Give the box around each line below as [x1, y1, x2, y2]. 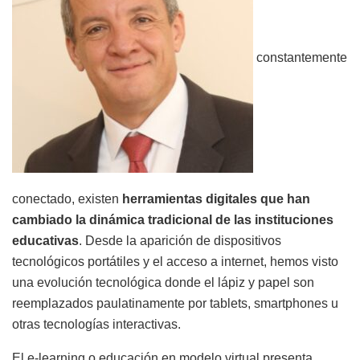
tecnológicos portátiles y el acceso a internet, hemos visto [12, 255, 338, 269]
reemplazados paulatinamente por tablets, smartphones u [12, 297, 338, 311]
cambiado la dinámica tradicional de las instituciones [12, 213, 333, 227]
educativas [12, 234, 79, 248]
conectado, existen [12, 192, 122, 207]
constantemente [253, 51, 347, 65]
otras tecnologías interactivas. [12, 317, 181, 332]
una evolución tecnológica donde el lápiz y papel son [12, 276, 314, 290]
